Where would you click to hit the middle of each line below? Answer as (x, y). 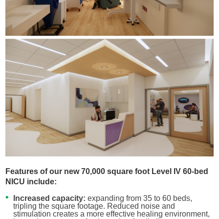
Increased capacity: (49, 198)
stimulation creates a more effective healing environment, (111, 214)
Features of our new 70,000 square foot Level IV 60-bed (107, 171)
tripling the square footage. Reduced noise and (94, 206)
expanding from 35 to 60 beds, (139, 198)
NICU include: (31, 182)
